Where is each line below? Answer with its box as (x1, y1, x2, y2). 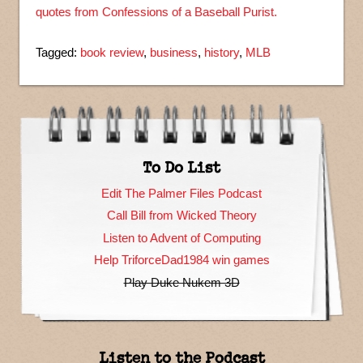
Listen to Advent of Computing (102, 230, 261, 245)
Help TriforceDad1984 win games (93, 253, 270, 267)
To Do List (143, 156, 220, 177)
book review (80, 45, 143, 59)
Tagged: (36, 45, 80, 59)
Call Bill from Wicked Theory (106, 208, 257, 223)
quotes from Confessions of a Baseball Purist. (36, 4, 277, 19)
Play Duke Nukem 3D (123, 275, 240, 289)
